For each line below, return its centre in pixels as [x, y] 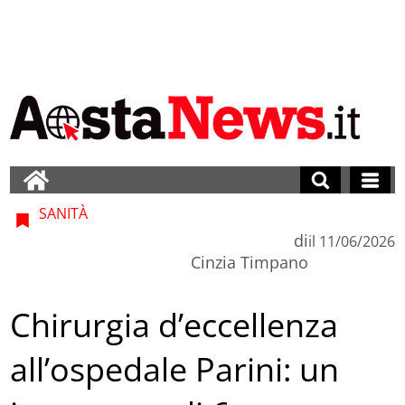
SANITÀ [62, 213]
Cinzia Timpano [249, 262]
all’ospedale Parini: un [175, 370]
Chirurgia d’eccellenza [174, 325]
